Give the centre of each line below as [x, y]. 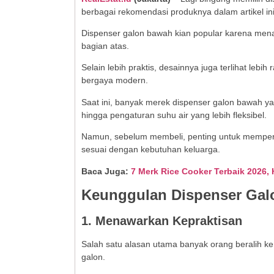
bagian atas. [105, 46]
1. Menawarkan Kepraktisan [162, 220]
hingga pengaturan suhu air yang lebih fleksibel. [174, 115]
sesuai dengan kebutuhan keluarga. [151, 150]
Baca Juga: [106, 171]
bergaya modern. [115, 80]
